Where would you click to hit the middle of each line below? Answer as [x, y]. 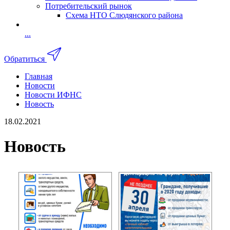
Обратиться [24, 59]
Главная [39, 76]
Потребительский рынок [89, 6]
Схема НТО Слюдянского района [124, 15]
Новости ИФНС [53, 94]
